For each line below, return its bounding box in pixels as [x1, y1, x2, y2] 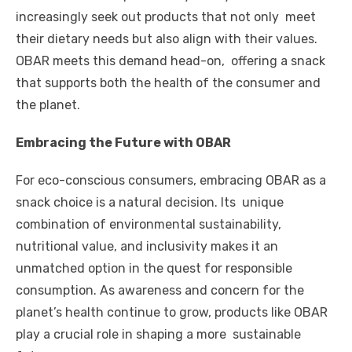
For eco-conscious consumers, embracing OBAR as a [16, 172, 326, 188]
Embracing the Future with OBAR [16, 134, 233, 150]
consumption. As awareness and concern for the [16, 282, 307, 298]
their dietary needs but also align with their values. [16, 31, 317, 46]
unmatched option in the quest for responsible [16, 260, 292, 276]
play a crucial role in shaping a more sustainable [16, 326, 301, 342]
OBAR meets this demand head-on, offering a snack [16, 53, 325, 68]
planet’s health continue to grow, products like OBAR [16, 304, 328, 320]
